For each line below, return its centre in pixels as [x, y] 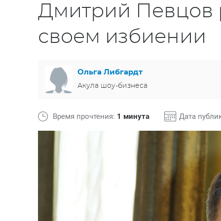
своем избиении [122, 37]
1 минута [133, 116]
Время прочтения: [85, 116]
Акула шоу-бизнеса [112, 86]
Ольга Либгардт [110, 72]
